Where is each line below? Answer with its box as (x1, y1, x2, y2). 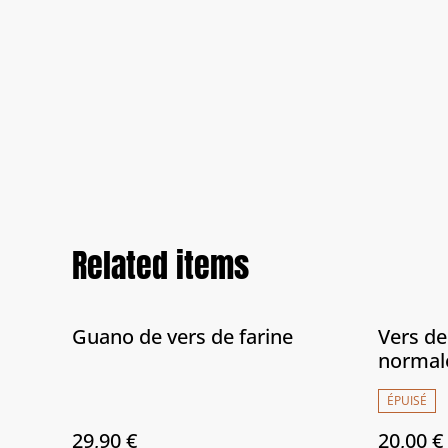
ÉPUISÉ (387, 392, 427, 409)
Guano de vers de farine (72, 323, 293, 350)
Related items (72, 241, 249, 290)
